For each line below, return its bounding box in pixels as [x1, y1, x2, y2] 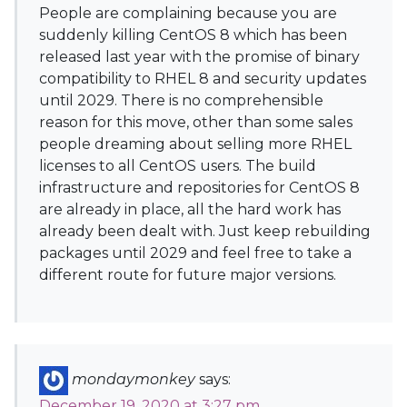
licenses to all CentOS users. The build [39, 157, 316, 174]
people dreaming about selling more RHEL [39, 135, 352, 153]
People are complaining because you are [39, 5, 337, 22]
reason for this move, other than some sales [39, 114, 352, 131]
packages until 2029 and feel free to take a [39, 244, 352, 262]
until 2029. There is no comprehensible [39, 92, 323, 109]
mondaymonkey [72, 371, 195, 389]
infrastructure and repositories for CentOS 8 [39, 179, 360, 196]
